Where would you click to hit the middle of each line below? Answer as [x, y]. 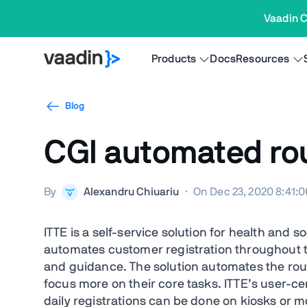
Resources [263, 59]
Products [174, 59]
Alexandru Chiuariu [131, 192]
